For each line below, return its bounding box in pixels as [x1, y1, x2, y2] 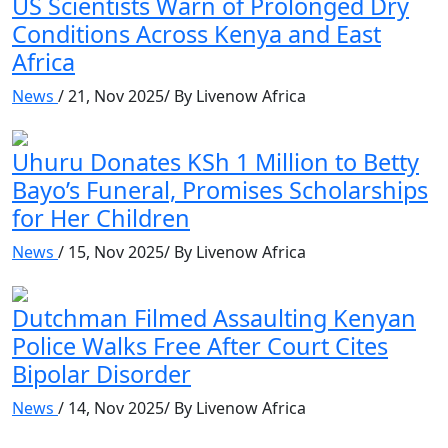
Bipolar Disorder [12, 357, 191, 390]
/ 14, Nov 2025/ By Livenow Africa [58, 396, 306, 419]
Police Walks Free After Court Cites [12, 329, 388, 362]
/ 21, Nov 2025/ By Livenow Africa [58, 84, 306, 107]
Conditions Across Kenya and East [12, 17, 381, 50]
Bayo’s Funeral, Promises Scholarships [12, 173, 428, 206]
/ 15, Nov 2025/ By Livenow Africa [58, 240, 306, 263]
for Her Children [12, 201, 190, 234]
